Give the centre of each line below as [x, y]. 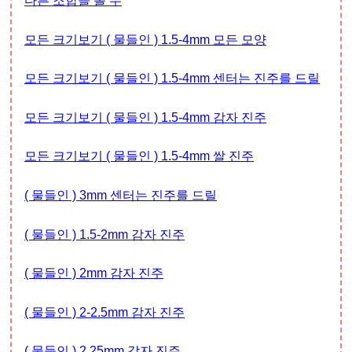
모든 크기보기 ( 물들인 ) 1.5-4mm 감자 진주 [152, 117]
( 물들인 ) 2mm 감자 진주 [94, 273]
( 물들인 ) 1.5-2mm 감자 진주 [104, 234]
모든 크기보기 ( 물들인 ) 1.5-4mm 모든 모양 [152, 39]
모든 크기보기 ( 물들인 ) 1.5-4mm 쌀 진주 [145, 156]
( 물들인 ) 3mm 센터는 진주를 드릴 [121, 196]
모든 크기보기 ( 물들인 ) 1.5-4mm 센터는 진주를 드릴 [178, 79]
